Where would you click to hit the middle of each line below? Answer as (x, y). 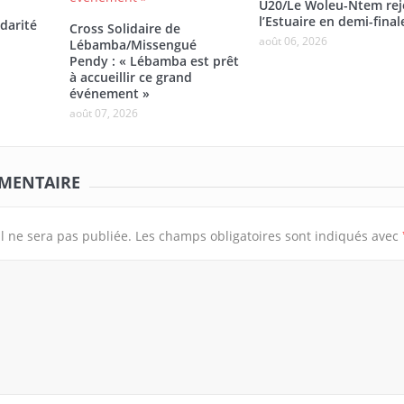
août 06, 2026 (293, 41)
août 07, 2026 (103, 114)
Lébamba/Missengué (133, 45)
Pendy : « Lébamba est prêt (154, 61)
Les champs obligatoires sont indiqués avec (268, 236)
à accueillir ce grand (130, 78)
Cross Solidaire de (124, 29)
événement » (109, 94)
